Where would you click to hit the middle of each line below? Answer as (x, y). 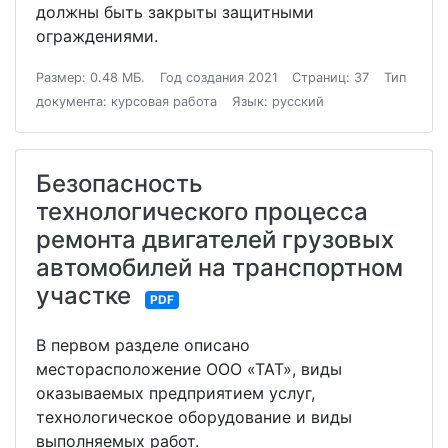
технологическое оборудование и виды (194, 417)
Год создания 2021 (218, 77)
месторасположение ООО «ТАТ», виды (189, 369)
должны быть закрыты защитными (175, 12)
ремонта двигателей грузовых (215, 239)
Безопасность (119, 183)
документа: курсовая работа (126, 101)
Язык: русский (277, 101)
